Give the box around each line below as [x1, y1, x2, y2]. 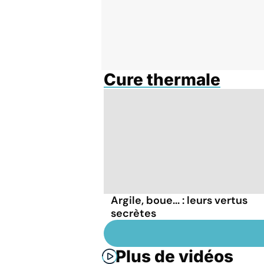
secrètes [111, 206, 156, 220]
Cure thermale [104, 70, 220, 90]
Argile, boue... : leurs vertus [111, 193, 247, 207]
